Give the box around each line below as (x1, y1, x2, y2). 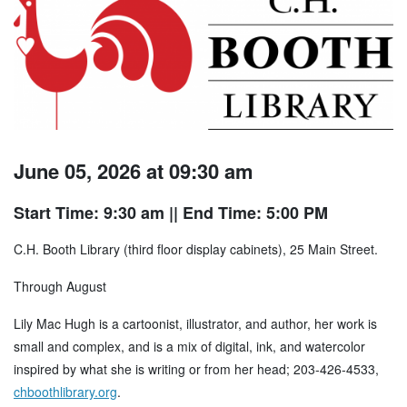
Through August (14, 277, 106, 296)
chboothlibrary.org (14, 382, 117, 402)
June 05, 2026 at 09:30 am (14, 156, 253, 186)
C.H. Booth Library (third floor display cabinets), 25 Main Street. (14, 240, 378, 259)
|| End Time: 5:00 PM (164, 201, 328, 225)
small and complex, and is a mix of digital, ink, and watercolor (14, 337, 365, 356)
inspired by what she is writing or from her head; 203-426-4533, (14, 360, 379, 379)
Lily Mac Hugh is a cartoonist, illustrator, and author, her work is (14, 314, 377, 333)
